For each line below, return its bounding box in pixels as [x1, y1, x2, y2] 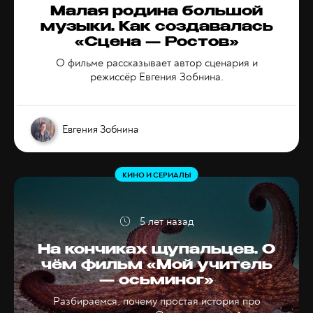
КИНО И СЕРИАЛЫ [122, 170, 191, 180]
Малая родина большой [50, 6, 263, 20]
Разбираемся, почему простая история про [52, 294, 261, 309]
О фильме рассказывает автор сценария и [55, 56, 258, 71]
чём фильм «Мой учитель [41, 259, 272, 274]
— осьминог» [99, 275, 214, 289]
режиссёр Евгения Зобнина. [89, 70, 224, 85]
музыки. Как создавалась [40, 21, 273, 36]
